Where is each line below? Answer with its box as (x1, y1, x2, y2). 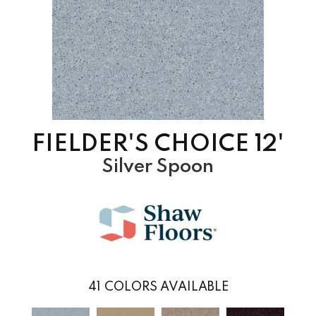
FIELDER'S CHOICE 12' (32, 132, 284, 157)
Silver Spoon (102, 157, 214, 176)
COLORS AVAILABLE (104, 280, 229, 293)
